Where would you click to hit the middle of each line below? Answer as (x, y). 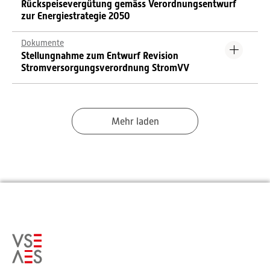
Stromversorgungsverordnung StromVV (105, 68)
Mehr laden (135, 122)
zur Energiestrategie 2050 (76, 16)
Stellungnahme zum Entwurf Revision (100, 56)
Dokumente (42, 43)
